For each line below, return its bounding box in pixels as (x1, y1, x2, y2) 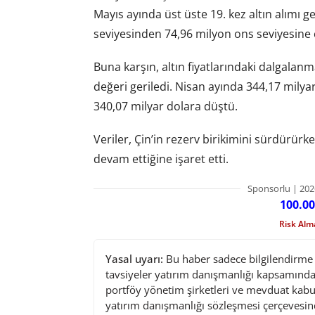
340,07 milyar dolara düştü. (93, 98, 238, 114)
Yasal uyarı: (105, 252, 163, 266)
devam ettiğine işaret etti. (93, 150, 229, 167)
